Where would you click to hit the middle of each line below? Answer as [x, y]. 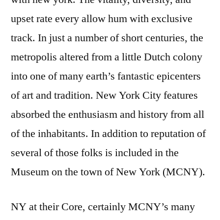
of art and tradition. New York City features [104, 96]
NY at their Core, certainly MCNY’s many [103, 207]
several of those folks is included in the [95, 153]
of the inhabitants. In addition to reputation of [108, 134]
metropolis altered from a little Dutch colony [107, 57]
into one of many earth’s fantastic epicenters [106, 76]
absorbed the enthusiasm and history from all [108, 115]
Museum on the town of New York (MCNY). [108, 172]
